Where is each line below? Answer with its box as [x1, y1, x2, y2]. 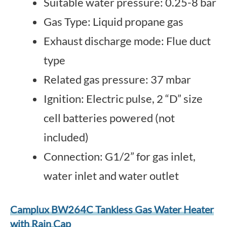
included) [44, 130, 89, 144]
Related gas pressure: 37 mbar [44, 72, 191, 86]
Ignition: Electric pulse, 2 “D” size [44, 92, 203, 105]
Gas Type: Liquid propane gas [44, 15, 183, 28]
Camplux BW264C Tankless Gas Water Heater [10, 203, 214, 215]
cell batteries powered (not [44, 111, 175, 125]
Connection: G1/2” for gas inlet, [44, 149, 196, 163]
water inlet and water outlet [44, 169, 179, 182]
